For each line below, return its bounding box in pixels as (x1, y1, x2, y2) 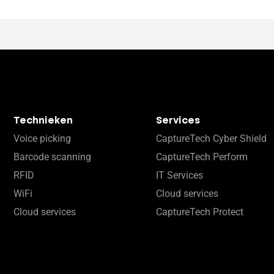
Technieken (13, 116, 73, 125)
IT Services (156, 169, 204, 181)
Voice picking (13, 132, 71, 144)
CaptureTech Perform (156, 150, 248, 163)
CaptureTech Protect (156, 206, 244, 218)
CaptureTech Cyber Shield (156, 132, 267, 144)
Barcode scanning (13, 150, 91, 163)
